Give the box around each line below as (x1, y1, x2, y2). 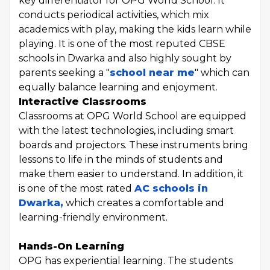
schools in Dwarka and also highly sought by (19, 52, 231, 64)
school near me (110, 67, 195, 78)
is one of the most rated (19, 183, 134, 194)
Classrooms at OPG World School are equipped (19, 110, 246, 122)
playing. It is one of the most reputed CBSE (19, 38, 225, 49)
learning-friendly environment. (19, 212, 168, 223)
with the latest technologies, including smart (19, 125, 234, 136)
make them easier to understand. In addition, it (19, 168, 243, 180)
